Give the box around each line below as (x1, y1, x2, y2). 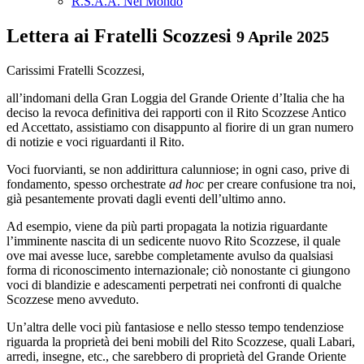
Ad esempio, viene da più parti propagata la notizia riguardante (6, 219, 327, 233)
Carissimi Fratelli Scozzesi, (6, 63, 145, 77)
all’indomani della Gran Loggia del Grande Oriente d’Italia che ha (6, 90, 344, 105)
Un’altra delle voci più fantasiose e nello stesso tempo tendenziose (6, 319, 344, 334)
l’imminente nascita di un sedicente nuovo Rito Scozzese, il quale (6, 233, 340, 248)
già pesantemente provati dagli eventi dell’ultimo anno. (6, 191, 286, 206)
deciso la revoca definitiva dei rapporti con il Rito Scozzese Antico (6, 105, 346, 119)
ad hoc (169, 176, 204, 191)
